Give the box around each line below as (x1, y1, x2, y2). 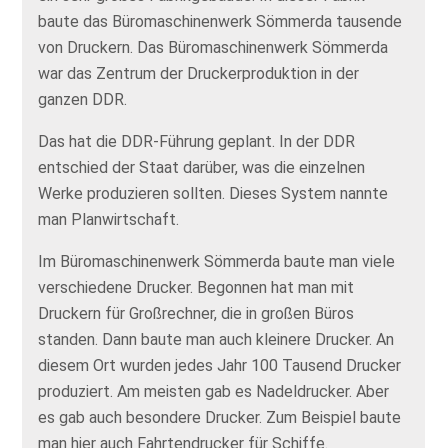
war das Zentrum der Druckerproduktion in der (38, 64, 360, 84)
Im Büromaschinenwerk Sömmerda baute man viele (38, 252, 396, 272)
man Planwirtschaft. (38, 210, 184, 230)
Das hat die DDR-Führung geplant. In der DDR (38, 132, 356, 152)
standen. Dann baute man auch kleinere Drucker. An (38, 330, 395, 350)
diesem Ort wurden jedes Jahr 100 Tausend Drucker (38, 356, 402, 376)
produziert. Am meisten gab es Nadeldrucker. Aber (38, 382, 390, 402)
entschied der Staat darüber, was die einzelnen (38, 158, 366, 178)
